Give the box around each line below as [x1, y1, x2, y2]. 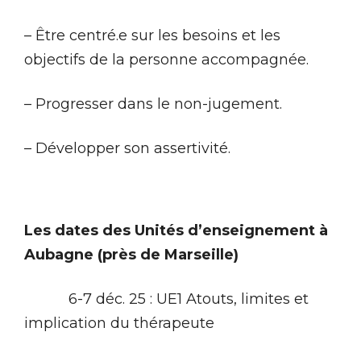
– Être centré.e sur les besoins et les [24, 26, 280, 44]
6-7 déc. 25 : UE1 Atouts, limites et [68, 289, 309, 308]
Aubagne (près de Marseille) [24, 245, 239, 263]
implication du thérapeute [24, 313, 214, 332]
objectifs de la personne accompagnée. [24, 50, 309, 68]
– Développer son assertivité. [24, 139, 230, 157]
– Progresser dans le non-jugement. [24, 94, 282, 113]
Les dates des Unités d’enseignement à [24, 221, 328, 239]
